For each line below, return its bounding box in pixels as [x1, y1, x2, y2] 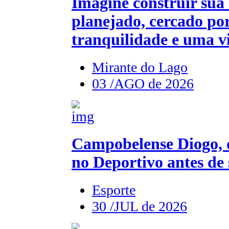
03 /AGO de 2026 [92, 75, 194, 91]
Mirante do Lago [92, 59, 188, 75]
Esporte [92, 181, 135, 198]
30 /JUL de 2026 [92, 198, 187, 214]
